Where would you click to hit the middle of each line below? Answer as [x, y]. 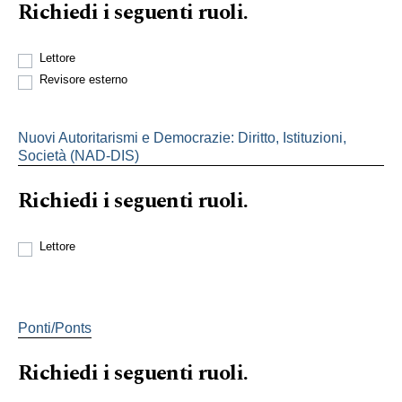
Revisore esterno [83, 79]
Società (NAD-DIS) [79, 155]
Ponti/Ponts [55, 328]
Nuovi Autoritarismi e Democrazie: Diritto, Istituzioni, [182, 137]
